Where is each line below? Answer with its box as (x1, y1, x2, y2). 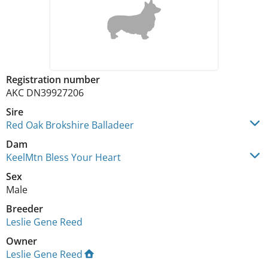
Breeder (6, 202, 43, 215)
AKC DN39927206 (6, 86, 84, 99)
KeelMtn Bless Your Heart (6, 151, 121, 164)
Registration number (6, 73, 100, 86)
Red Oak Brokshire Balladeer (6, 118, 134, 132)
